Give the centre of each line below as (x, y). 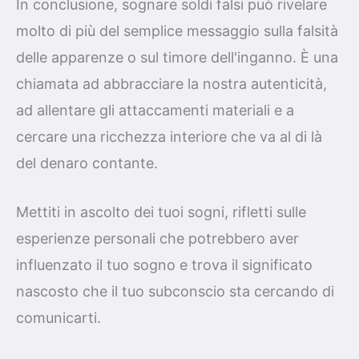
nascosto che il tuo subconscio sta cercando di (175, 292)
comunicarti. (58, 318)
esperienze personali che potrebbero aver (157, 239)
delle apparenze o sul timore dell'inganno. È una (177, 57)
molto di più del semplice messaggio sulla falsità (177, 30)
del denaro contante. (87, 163)
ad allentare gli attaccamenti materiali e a (155, 110)
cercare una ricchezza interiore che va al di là (169, 136)
